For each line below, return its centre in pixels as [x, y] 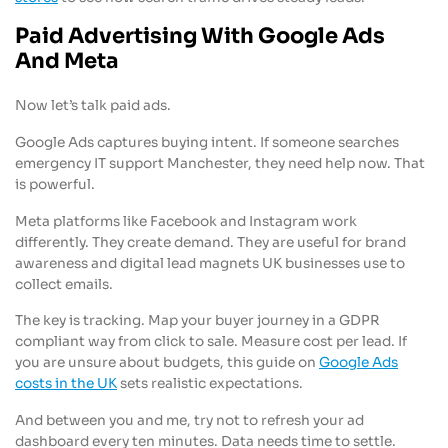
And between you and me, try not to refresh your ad [189, 421]
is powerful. [55, 184]
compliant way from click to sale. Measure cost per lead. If [211, 342]
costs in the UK [66, 384]
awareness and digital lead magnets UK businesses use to [210, 263]
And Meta [67, 60]
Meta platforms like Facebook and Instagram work [186, 221]
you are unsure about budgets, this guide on [167, 363]
